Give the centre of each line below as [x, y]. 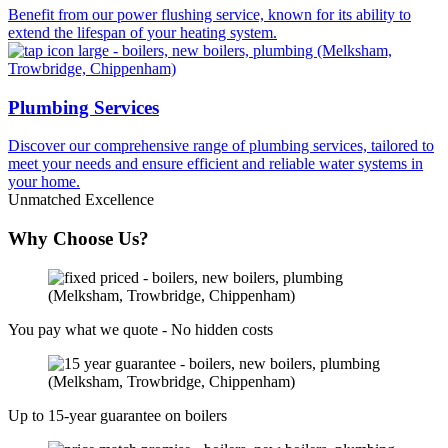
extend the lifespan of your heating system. [142, 32]
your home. [44, 182]
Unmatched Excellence [81, 200]
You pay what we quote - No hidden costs [140, 329]
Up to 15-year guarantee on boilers [117, 415]
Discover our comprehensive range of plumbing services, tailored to [221, 146]
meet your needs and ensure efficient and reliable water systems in [215, 164]
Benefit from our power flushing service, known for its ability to [209, 14]
